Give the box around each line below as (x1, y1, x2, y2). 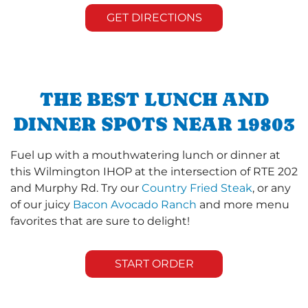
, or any (252, 181, 291, 195)
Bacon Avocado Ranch (73, 197, 197, 211)
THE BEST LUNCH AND (39, 87, 269, 110)
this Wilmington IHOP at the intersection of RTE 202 (10, 164, 298, 178)
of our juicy (10, 197, 73, 211)
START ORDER (114, 256, 194, 270)
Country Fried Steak (142, 181, 252, 195)
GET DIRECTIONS (106, 10, 202, 24)
